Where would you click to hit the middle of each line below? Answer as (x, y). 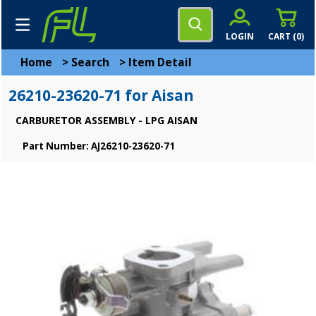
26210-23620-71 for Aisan (101, 95)
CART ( (282, 36)
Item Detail (160, 62)
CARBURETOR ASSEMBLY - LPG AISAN (107, 120)
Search (90, 62)
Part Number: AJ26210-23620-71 (99, 146)
